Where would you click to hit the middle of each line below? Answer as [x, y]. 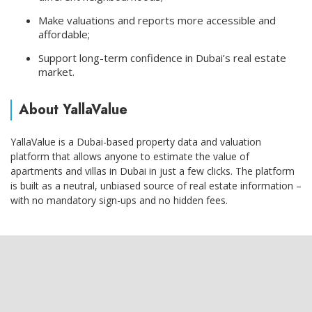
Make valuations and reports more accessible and [157, 20]
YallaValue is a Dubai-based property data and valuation [136, 141]
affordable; [64, 34]
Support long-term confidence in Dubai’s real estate [162, 57]
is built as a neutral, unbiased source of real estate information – [156, 185]
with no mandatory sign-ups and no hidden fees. [119, 200]
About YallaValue [73, 109]
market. [56, 71]
